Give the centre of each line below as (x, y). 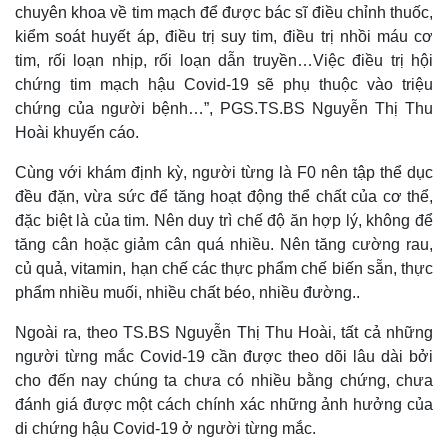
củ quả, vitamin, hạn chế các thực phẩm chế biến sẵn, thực (224, 269)
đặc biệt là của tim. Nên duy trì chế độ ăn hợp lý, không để (224, 221)
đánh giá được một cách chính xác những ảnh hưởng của (224, 405)
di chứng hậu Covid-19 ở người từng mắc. (165, 429)
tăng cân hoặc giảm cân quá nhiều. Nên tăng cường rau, (224, 245)
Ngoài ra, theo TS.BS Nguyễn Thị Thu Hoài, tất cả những (224, 333)
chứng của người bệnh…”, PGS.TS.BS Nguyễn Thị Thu (224, 109)
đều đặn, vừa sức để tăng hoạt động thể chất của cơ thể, (224, 197)
